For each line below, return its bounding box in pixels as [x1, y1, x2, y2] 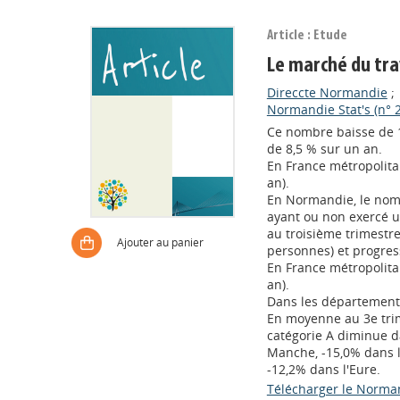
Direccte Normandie [266, 84, 387, 101]
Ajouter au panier [117, 235, 204, 250]
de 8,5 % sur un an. [266, 140, 382, 157]
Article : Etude [266, 29, 347, 43]
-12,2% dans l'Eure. [266, 361, 380, 378]
